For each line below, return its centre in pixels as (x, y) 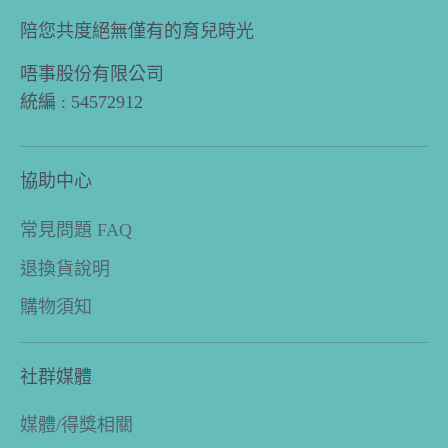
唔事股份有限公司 (92, 74)
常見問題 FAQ (76, 229)
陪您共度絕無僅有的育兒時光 (137, 31)
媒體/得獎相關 (76, 425)
